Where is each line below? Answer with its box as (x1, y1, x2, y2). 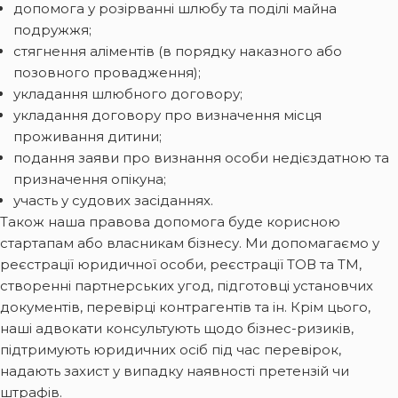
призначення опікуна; (13, 170, 166, 187)
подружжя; (13, 20, 92, 38)
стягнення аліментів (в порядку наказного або (13, 42, 342, 60)
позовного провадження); (13, 63, 201, 81)
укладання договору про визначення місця (13, 106, 322, 123)
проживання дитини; (13, 127, 162, 145)
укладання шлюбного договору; (13, 84, 243, 102)
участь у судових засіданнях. (13, 191, 213, 209)
